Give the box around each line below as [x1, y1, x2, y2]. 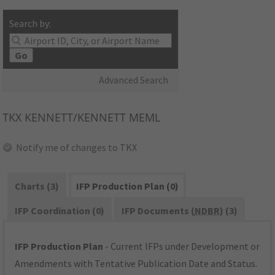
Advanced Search [99, 74, 169, 87]
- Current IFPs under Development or [103, 240, 260, 253]
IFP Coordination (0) [15, 204, 105, 217]
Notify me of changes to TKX [16, 141, 137, 154]
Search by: [9, 17, 52, 30]
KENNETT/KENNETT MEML [21, 110, 161, 125]
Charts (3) [15, 180, 60, 193]
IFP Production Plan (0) [76, 180, 179, 193]
